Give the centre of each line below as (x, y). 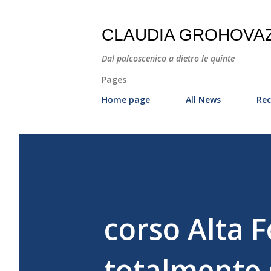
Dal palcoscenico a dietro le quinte (168, 58)
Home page (126, 100)
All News (203, 100)
